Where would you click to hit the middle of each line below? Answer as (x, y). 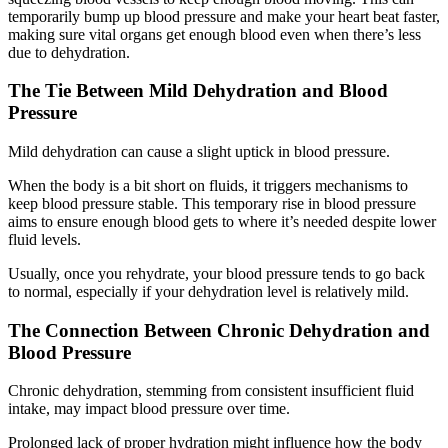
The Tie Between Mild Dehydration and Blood (198, 91)
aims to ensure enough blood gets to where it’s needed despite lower (222, 221)
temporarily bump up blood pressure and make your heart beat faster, (224, 16)
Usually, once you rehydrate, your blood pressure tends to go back (216, 273)
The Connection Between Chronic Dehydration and (219, 330)
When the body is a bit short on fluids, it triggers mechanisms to (208, 185)
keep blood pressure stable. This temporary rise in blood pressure (212, 203)
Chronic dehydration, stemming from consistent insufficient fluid (211, 391)
